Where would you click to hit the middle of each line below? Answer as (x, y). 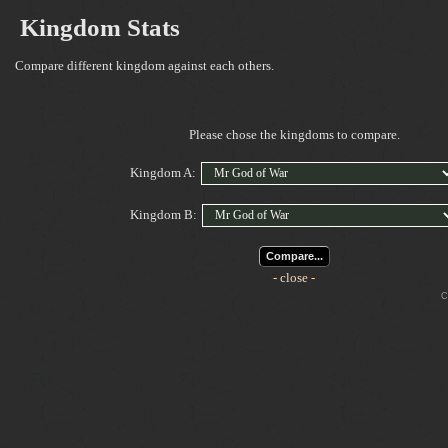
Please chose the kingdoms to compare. (294, 134)
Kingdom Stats (100, 27)
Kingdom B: (164, 214)
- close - (294, 277)
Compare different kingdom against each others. (144, 65)
